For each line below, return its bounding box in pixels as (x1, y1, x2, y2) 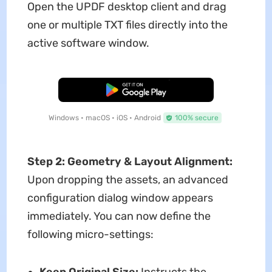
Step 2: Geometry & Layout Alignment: (27, 154, 233, 168)
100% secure (174, 113, 219, 122)
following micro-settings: (27, 227, 154, 241)
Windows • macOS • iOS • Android (48, 113, 161, 122)
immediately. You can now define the (27, 209, 211, 223)
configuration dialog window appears (27, 191, 213, 205)
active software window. (27, 36, 149, 50)
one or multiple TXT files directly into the (27, 18, 228, 32)
